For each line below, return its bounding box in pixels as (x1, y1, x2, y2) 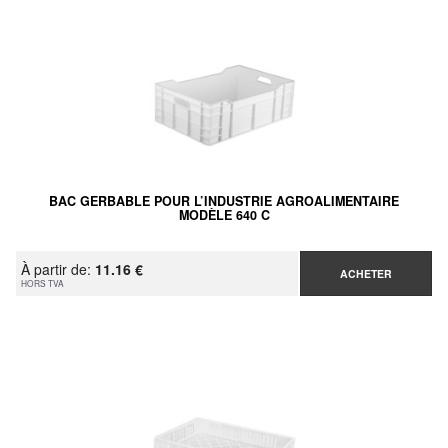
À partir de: (21, 259, 95, 280)
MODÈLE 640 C (178, 206, 270, 225)
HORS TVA (21, 277, 64, 290)
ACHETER (340, 266, 393, 282)
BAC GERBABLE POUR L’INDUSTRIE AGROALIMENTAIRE (49, 192, 399, 211)
